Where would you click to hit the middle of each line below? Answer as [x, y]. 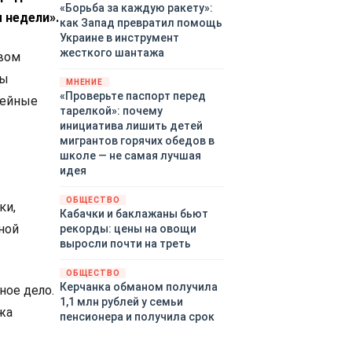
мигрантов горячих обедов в [137, 141]
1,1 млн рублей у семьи [121, 302]
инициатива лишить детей [131, 126]
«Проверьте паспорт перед [133, 96]
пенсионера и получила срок [137, 317]
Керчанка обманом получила [139, 287]
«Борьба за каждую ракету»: [136, 8]
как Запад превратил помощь [141, 23]
